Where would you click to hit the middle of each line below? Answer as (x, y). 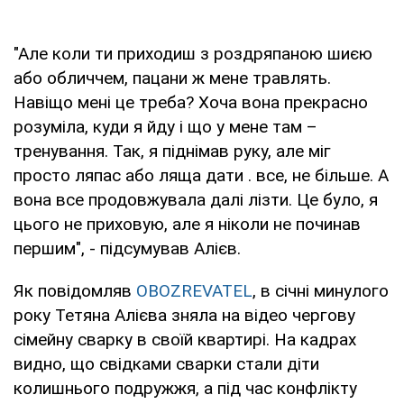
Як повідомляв (75, 290)
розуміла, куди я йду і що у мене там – (165, 126)
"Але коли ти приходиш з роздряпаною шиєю (193, 53)
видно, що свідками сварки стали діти (166, 363)
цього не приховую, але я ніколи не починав (187, 224)
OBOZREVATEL (194, 290)
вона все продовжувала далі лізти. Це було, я (196, 199)
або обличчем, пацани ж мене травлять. (172, 78)
